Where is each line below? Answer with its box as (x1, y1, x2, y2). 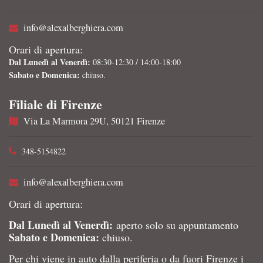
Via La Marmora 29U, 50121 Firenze (23, 114, 165, 128)
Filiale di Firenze (9, 95, 102, 114)
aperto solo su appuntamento (113, 218, 238, 232)
